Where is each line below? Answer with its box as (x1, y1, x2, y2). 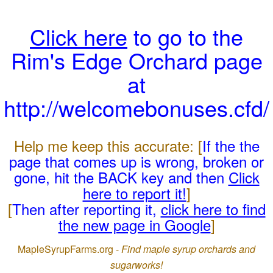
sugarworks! (110, 258, 163, 272)
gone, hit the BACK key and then (13, 166, 229, 188)
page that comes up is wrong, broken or (9, 151, 264, 172)
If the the (202, 135, 260, 156)
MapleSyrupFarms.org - (18, 242, 121, 256)
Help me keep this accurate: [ (13, 135, 202, 156)
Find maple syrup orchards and (121, 242, 255, 256)
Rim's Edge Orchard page (10, 44, 263, 76)
